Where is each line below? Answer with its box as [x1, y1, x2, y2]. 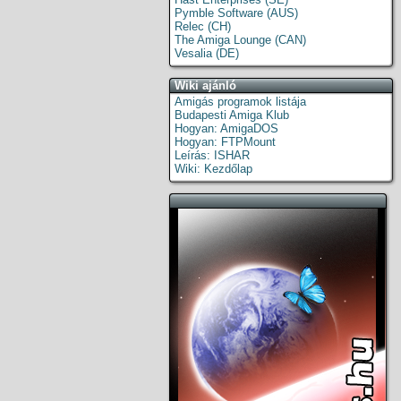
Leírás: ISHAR [175, 149, 250, 162]
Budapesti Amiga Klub [175, 108, 289, 122]
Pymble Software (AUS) [175, 6, 298, 20]
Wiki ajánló [175, 79, 236, 92]
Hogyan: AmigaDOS [175, 122, 278, 135]
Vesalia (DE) [175, 47, 239, 60]
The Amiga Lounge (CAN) [175, 33, 306, 47]
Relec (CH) [175, 20, 231, 33]
